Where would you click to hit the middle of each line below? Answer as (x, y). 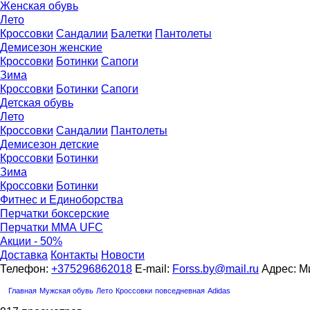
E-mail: (154, 269)
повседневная (180, 291)
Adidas (219, 291)
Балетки (131, 34)
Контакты (74, 255)
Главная (22, 291)
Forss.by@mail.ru (216, 269)
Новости (123, 255)
